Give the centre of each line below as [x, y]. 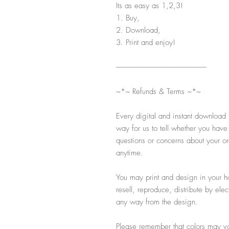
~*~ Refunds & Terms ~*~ [158, 91]
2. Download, [138, 30]
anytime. [130, 153]
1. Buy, [128, 18]
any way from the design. [157, 202]
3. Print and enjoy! [146, 42]
